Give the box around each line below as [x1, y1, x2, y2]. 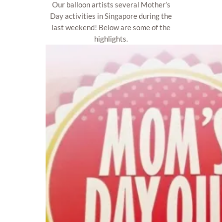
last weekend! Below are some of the [52, 23, 170, 32]
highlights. [94, 34, 128, 44]
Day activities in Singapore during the [50, 11, 172, 21]
